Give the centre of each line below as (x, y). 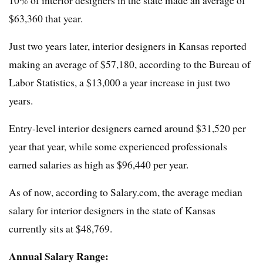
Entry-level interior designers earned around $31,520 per (127, 128)
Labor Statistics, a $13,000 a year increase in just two (119, 82)
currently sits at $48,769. (60, 229)
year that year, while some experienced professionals (118, 146)
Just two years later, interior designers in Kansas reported (128, 46)
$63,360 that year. (46, 18)
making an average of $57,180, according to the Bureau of (130, 64)
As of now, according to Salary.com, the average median (126, 192)
